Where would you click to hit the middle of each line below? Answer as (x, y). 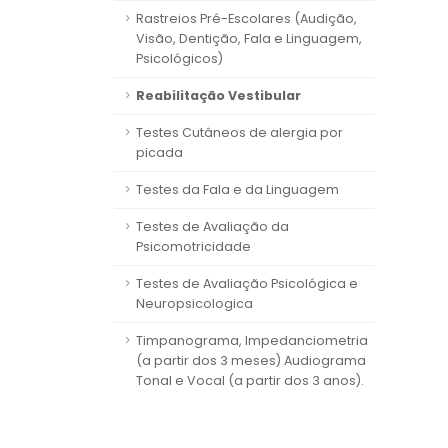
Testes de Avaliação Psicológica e (247, 283)
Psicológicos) (179, 58)
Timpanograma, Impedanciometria (252, 340)
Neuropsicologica (194, 303)
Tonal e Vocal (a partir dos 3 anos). (250, 380)
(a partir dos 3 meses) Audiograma (251, 360)
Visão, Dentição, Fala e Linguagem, (249, 38)
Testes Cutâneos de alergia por (239, 132)
